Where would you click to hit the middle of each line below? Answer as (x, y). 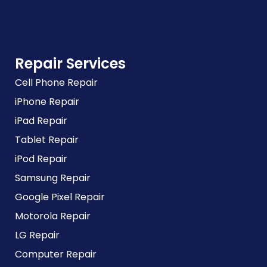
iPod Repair (41, 159)
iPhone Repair (47, 102)
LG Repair (37, 235)
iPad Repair (41, 121)
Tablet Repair (47, 140)
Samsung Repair (53, 178)
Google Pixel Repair (60, 197)
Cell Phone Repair (56, 83)
